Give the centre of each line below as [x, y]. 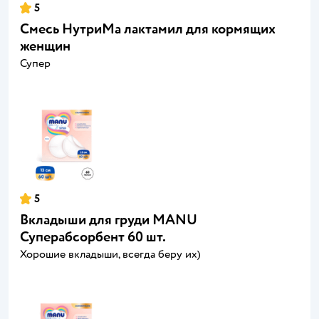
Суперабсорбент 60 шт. [93, 236]
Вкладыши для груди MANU [109, 219]
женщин [45, 46]
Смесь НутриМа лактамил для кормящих [148, 28]
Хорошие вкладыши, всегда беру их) [110, 254]
